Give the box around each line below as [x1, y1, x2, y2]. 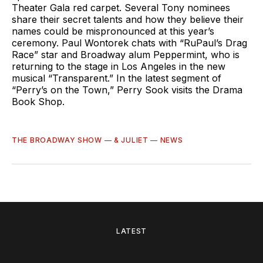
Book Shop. [12, 95, 65, 107]
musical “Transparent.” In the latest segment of [12, 72, 221, 84]
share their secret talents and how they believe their [12, 13, 244, 25]
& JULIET [114, 135, 149, 144]
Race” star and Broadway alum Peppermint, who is [12, 48, 240, 60]
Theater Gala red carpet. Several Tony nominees [12, 1, 230, 14]
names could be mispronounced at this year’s [12, 25, 214, 37]
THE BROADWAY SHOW [12, 135, 102, 144]
